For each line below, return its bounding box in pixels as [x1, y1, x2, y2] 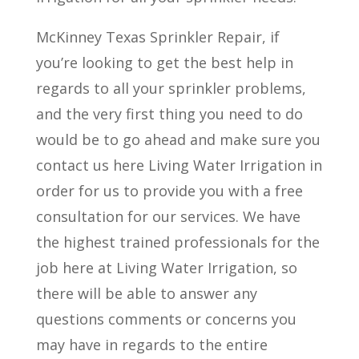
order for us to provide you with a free [35, 181, 303, 200]
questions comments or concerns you [35, 309, 296, 329]
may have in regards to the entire [35, 335, 268, 354]
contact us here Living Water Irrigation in [35, 155, 322, 175]
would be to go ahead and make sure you [35, 130, 321, 149]
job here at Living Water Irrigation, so [35, 258, 297, 277]
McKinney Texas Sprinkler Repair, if [35, 27, 280, 46]
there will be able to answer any [35, 284, 257, 303]
